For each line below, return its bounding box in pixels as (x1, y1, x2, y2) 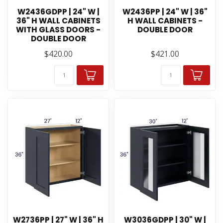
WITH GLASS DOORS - (16, 24, 101, 35)
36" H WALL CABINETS (16, 15, 101, 26)
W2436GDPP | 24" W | (17, 6, 100, 17)
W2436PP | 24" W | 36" (122, 6, 208, 17)
